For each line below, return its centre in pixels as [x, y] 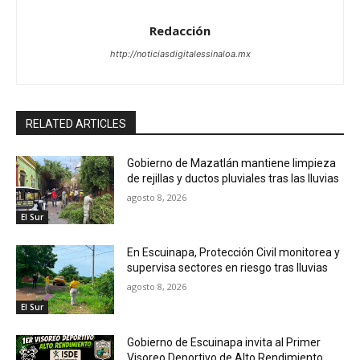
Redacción [180, 30]
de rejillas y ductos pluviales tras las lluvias [233, 178]
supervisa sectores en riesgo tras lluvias [228, 268]
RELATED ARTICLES [76, 123]
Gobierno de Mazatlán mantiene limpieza [232, 163]
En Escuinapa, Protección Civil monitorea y [234, 253]
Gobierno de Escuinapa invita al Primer [224, 342]
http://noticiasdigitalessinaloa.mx [180, 53]
